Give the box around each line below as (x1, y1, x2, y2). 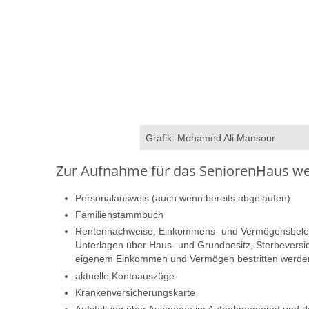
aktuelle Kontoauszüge (74, 270, 175, 281)
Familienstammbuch (74, 209, 163, 221)
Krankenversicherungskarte (74, 286, 195, 298)
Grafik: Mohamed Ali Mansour (146, 132, 276, 143)
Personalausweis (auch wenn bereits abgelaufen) (74, 192, 290, 203)
